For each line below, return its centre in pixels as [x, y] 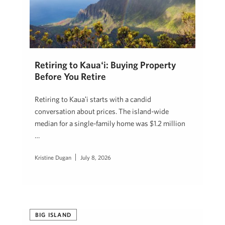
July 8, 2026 [96, 157]
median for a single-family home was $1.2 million [110, 124]
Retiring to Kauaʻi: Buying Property [105, 65]
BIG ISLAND [53, 214]
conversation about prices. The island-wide [102, 111]
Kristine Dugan [53, 157]
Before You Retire [70, 77]
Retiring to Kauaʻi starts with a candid [93, 99]
